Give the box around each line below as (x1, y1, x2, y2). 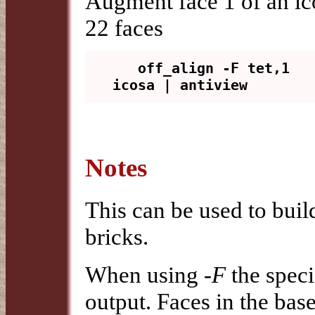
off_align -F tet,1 (112, 60, 138, 77)
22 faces (85, 15, 163, 41)
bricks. (85, 223, 148, 250)
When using (85, 261, 204, 288)
